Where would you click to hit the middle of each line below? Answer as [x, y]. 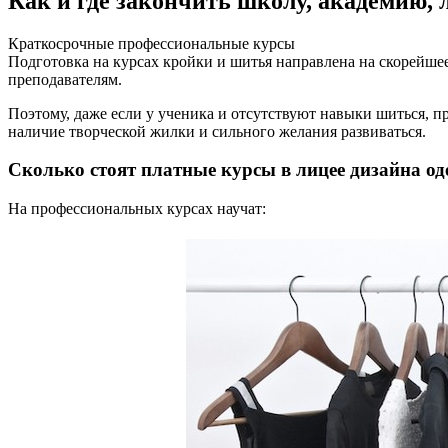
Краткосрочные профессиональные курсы [151, 43]
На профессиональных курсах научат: [137, 209]
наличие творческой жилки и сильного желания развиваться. [217, 131]
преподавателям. [65, 79]
